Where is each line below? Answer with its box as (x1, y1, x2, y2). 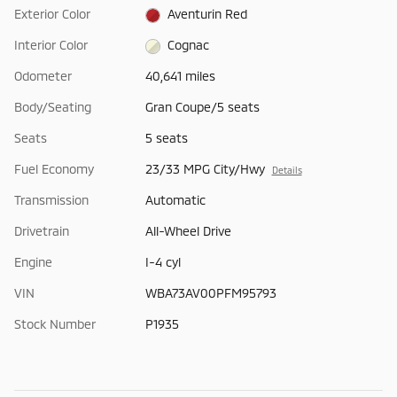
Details (271, 164, 302, 176)
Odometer (14, 68, 72, 84)
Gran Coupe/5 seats (144, 99, 260, 115)
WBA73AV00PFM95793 (144, 285, 276, 301)
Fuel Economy (14, 161, 94, 177)
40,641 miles (144, 68, 215, 84)
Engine (14, 254, 52, 270)
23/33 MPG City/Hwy (144, 161, 265, 177)
